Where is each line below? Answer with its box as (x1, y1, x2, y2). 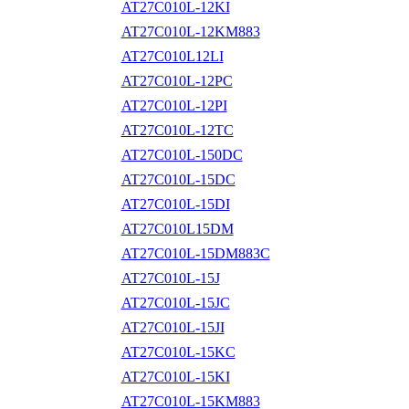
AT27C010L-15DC (121, 171, 236, 187)
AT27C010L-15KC (121, 343, 236, 360)
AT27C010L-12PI (121, 97, 227, 113)
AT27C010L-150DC (121, 146, 243, 163)
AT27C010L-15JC (121, 294, 230, 310)
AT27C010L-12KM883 (121, 23, 260, 39)
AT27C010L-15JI (121, 319, 225, 335)
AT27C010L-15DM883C (121, 245, 270, 261)
